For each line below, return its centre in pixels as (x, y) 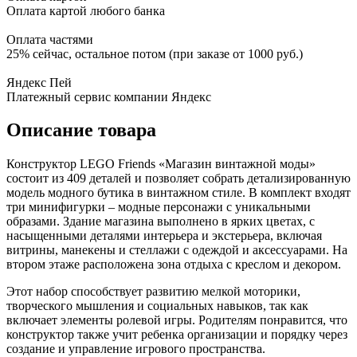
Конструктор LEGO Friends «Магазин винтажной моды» (161, 164)
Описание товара (81, 130)
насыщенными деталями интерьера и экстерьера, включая (164, 236)
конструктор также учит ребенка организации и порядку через (177, 335)
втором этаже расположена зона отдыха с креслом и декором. (174, 265)
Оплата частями (50, 39)
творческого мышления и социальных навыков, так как (157, 306)
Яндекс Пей (39, 82)
